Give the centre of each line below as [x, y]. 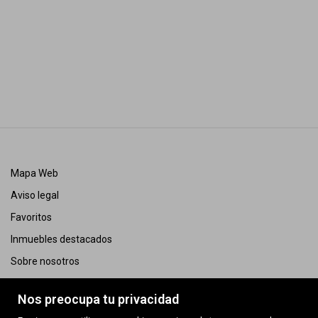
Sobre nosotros [45, 261]
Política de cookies [52, 283]
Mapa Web [34, 173]
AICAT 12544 [40, 305]
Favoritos [31, 217]
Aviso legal [35, 195]
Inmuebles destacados [61, 239]
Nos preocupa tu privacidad [98, 299]
